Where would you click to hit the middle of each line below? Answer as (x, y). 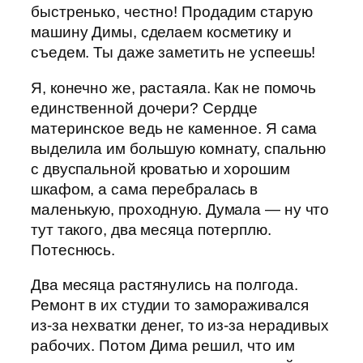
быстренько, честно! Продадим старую (172, 12)
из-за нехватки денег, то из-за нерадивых (180, 326)
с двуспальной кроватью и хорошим (160, 169)
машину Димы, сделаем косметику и (161, 32)
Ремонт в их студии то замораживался (170, 305)
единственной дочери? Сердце (145, 108)
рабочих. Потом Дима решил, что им (163, 346)
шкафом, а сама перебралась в (145, 189)
